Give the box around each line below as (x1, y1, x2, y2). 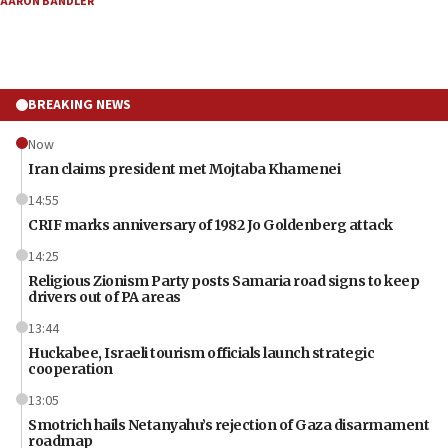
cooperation (28, 359, 113, 378)
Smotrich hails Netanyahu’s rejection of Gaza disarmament (28, 415, 429, 434)
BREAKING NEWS (28, 94, 131, 115)
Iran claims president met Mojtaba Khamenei (28, 159, 340, 178)
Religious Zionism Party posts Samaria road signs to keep (28, 271, 419, 290)
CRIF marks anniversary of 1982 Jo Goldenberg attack (28, 215, 393, 234)
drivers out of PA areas (28, 287, 181, 306)
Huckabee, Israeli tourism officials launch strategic (28, 343, 374, 362)
